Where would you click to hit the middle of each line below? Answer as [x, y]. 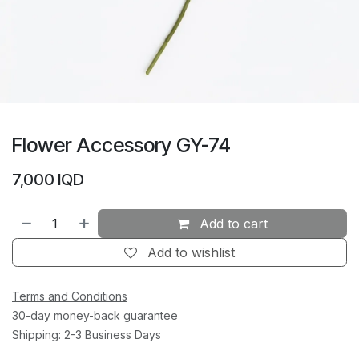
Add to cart [232, 224]
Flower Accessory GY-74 [121, 145]
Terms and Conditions [70, 296]
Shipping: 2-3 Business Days [87, 335]
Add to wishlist [191, 253]
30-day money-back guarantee [95, 316]
